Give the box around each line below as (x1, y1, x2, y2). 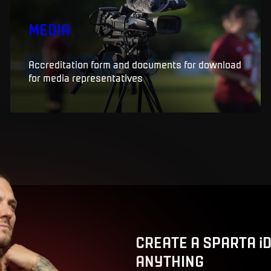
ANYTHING (135, 250, 204, 270)
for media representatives (28, 71, 143, 83)
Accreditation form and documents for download (28, 57, 241, 70)
